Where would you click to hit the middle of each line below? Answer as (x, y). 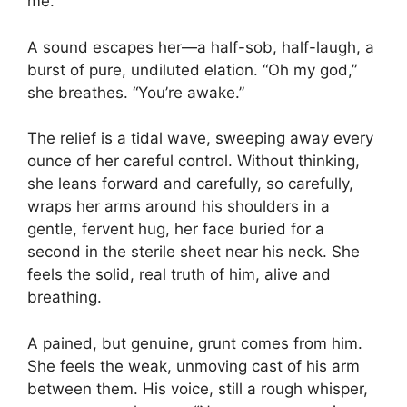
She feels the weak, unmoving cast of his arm (194, 366)
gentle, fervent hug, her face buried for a (176, 229)
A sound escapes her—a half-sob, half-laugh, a (201, 47)
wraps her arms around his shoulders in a (179, 206)
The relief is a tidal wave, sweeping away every (200, 138)
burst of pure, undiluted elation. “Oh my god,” (192, 69)
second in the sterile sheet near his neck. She (194, 252)
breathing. (65, 297)
